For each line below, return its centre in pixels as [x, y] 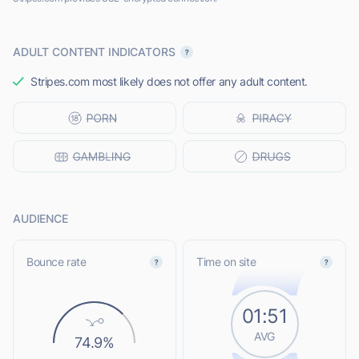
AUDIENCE [40, 219]
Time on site [226, 262]
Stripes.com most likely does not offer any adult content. [169, 82]
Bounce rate [56, 262]
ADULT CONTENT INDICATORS [94, 52]
